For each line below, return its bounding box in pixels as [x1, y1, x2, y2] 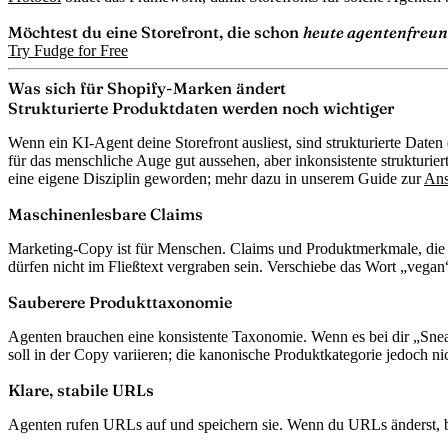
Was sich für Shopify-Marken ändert [8, 77, 286, 98]
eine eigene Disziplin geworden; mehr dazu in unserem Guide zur [8, 169, 424, 187]
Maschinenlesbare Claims [8, 203, 203, 224]
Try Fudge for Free [8, 41, 128, 59]
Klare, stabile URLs [8, 379, 154, 400]
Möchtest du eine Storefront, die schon [8, 21, 303, 42]
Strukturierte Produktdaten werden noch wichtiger [8, 97, 394, 118]
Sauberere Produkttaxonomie [8, 291, 232, 312]
